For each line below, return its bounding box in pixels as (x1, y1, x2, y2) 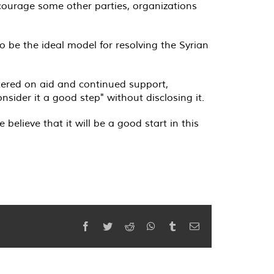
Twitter (112, 221, 139, 231)
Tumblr (177, 221, 205, 231)
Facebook (90, 221, 128, 231)
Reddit (134, 221, 160, 231)
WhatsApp (155, 221, 196, 231)
